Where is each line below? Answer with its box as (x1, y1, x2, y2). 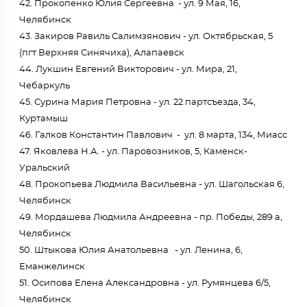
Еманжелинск (19, 262, 85, 271)
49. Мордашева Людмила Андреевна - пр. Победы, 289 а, (19, 213, 282, 222)
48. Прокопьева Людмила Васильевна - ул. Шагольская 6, (19, 180, 284, 189)
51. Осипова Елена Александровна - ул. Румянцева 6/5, (19, 279, 271, 288)
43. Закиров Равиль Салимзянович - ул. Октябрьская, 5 (19, 32, 273, 41)
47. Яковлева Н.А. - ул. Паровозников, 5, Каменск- (19, 147, 247, 156)
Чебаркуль (19, 82, 70, 90)
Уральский (19, 164, 70, 173)
